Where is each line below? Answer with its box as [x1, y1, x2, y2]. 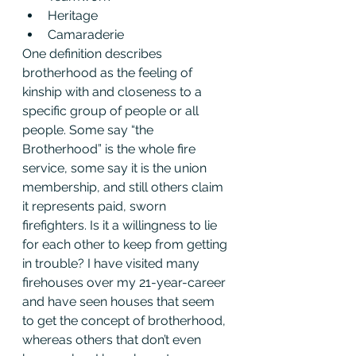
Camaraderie [48, 26, 124, 42]
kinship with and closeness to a [22, 83, 205, 99]
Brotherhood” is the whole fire [22, 141, 199, 157]
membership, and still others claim [22, 179, 226, 195]
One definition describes [22, 45, 165, 61]
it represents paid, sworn [22, 198, 169, 214]
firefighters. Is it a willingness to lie [22, 217, 220, 233]
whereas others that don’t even [22, 331, 204, 347]
